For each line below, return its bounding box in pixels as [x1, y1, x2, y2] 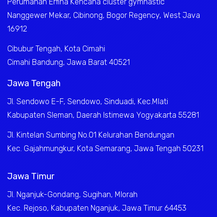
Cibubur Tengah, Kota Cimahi [7, 44, 105, 53]
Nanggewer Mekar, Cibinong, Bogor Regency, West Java [7, 10, 200, 20]
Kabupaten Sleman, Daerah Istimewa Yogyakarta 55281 [7, 110, 199, 120]
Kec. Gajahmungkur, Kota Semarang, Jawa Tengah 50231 [7, 143, 203, 153]
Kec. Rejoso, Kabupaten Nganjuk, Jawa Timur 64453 [7, 203, 186, 213]
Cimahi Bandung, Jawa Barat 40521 [7, 57, 130, 67]
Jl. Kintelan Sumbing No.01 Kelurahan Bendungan [7, 130, 174, 139]
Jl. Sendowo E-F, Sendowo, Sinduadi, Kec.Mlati [7, 96, 168, 106]
